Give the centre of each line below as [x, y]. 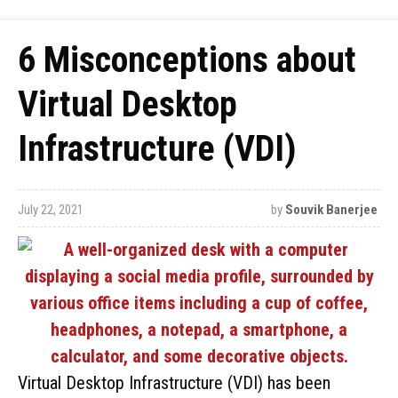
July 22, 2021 [51, 210]
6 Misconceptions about [187, 60]
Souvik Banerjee [331, 210]
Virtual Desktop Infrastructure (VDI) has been [174, 383]
